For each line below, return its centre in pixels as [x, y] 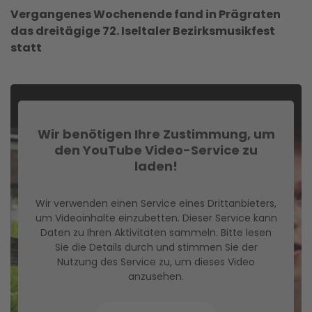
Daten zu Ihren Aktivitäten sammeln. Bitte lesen [156, 232]
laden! [156, 166]
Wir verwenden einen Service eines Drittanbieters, [156, 203]
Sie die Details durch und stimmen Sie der [156, 247]
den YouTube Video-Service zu [156, 150]
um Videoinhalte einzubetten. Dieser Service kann [156, 218]
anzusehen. [156, 276]
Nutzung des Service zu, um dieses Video [156, 262]
